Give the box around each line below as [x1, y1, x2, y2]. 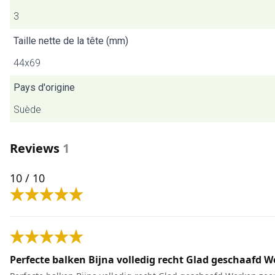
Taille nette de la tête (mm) [14, 35, 128, 47]
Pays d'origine [14, 82, 75, 93]
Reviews [10, 140, 60, 157]
